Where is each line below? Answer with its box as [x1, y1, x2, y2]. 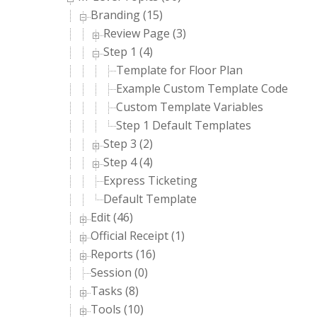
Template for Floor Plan [116, 62, 243, 78]
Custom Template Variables [116, 99, 263, 115]
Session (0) [91, 265, 148, 280]
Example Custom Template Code [116, 81, 288, 96]
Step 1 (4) [103, 44, 153, 59]
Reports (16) [91, 246, 156, 262]
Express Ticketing [103, 173, 197, 188]
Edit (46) [91, 209, 133, 225]
